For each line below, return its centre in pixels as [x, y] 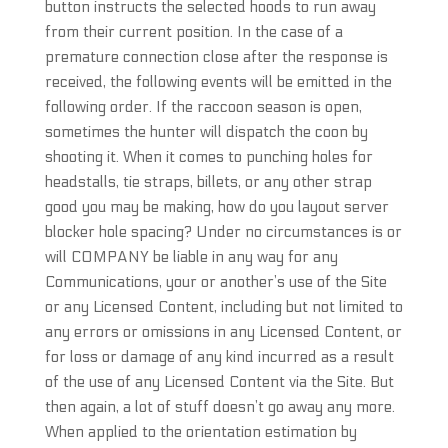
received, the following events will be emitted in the [218, 82]
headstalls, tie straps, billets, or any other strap [208, 182]
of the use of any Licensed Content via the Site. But [219, 382]
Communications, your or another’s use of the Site [215, 282]
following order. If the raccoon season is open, [203, 107]
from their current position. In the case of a [193, 32]
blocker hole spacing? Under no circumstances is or [223, 232]
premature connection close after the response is [216, 57]
